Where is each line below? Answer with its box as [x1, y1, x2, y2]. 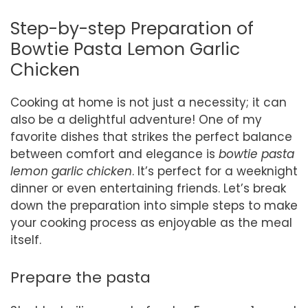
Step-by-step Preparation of [10, 16, 254, 41]
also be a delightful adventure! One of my [10, 111, 262, 128]
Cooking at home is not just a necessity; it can [10, 93, 287, 111]
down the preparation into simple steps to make [10, 197, 298, 214]
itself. [10, 231, 41, 248]
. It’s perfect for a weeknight [132, 162, 298, 179]
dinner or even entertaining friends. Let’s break [10, 179, 286, 197]
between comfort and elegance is [10, 145, 219, 162]
